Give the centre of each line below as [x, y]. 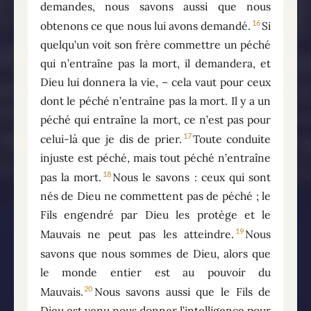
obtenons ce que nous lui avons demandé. [145, 25]
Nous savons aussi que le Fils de [183, 291]
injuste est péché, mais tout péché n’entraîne [155, 158]
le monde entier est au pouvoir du [155, 272]
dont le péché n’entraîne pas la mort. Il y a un [155, 100]
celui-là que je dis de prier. [111, 139]
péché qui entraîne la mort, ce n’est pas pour [155, 119]
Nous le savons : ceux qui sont [192, 177]
